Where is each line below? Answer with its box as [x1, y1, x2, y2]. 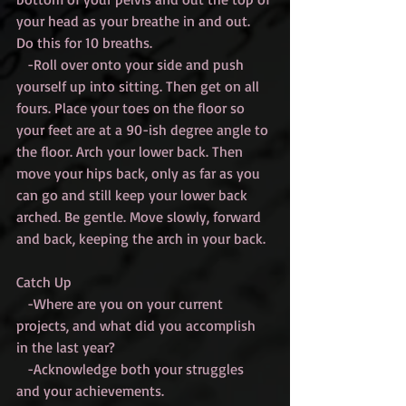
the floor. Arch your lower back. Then [16, 142, 246, 161]
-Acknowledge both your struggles [16, 360, 27, 379]
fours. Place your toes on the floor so [16, 99, 248, 118]
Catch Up [16, 273, 72, 292]
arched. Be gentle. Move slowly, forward [16, 208, 265, 227]
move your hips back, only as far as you [16, 164, 264, 183]
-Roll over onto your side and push [16, 55, 27, 74]
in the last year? [16, 338, 115, 357]
